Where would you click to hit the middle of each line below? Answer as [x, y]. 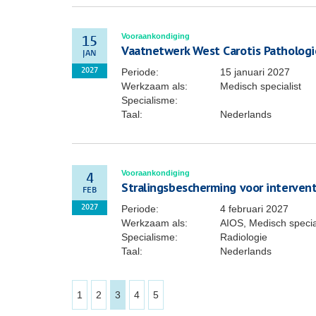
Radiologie [244, 237]
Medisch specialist [261, 86]
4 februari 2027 [254, 209]
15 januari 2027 [255, 72]
